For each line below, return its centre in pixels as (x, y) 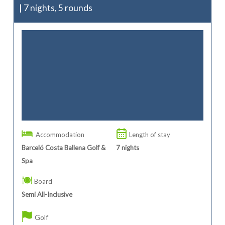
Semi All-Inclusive (47, 194)
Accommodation (60, 134)
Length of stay (150, 134)
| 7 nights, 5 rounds (55, 8)
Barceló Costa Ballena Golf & (63, 147)
